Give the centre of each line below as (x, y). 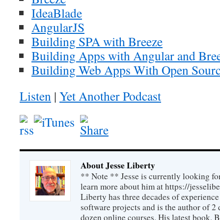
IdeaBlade (57, 13)
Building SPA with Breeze (97, 41)
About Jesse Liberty (118, 165)
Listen (35, 96)
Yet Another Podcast (110, 96)
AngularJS (58, 27)
